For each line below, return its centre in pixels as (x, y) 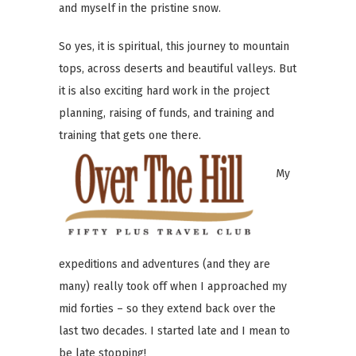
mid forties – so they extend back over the (167, 308)
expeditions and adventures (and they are (164, 264)
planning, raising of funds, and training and (166, 113)
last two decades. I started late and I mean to (174, 331)
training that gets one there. (130, 135)
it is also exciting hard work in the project (164, 91)
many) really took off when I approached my (173, 286)
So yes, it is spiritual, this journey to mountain (174, 46)
